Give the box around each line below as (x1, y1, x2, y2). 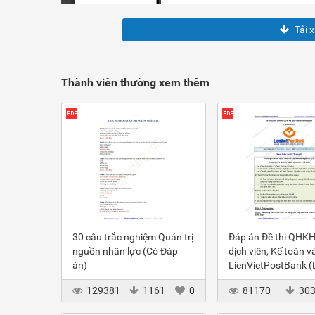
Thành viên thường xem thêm (61, 76, 210, 89)
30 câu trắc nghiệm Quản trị (72, 231, 193, 243)
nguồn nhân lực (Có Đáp (72, 245, 178, 257)
